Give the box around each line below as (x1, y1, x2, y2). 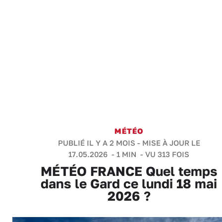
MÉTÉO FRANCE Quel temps (40, 164, 218, 179)
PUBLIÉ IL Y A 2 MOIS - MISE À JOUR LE (57, 138, 200, 147)
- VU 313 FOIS (138, 150, 189, 159)
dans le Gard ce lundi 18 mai (41, 176, 217, 191)
